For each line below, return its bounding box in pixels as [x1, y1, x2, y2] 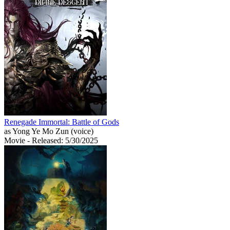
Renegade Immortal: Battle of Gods [4, 117, 119, 126]
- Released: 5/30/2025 [27, 136, 98, 145]
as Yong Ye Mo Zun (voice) [4, 126, 93, 136]
